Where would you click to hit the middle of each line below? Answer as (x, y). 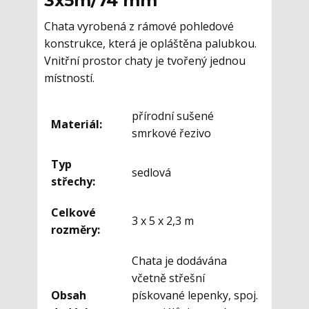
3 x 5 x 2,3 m (163, 221)
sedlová (151, 173)
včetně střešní (168, 278)
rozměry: (76, 230)
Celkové (73, 213)
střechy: (73, 182)
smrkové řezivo (171, 133)
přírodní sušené (173, 116)
